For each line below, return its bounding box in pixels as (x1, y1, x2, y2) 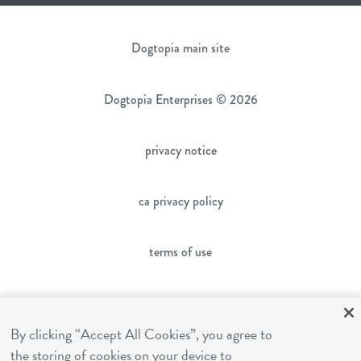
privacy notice (144, 140, 217, 160)
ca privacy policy (138, 191, 223, 210)
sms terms (155, 293, 206, 312)
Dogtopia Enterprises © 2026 (103, 89, 258, 109)
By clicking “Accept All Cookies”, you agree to (10, 323, 272, 345)
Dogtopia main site (131, 38, 230, 57)
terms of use (149, 242, 212, 261)
